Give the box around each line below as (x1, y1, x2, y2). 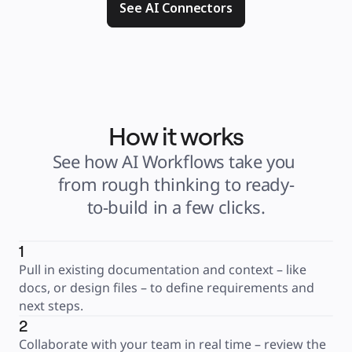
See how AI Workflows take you (52, 149, 295, 173)
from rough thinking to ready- (57, 172, 295, 196)
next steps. (19, 297, 83, 314)
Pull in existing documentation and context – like (19, 261, 306, 278)
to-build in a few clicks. (86, 195, 266, 218)
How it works (108, 120, 244, 152)
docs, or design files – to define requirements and (19, 279, 314, 296)
